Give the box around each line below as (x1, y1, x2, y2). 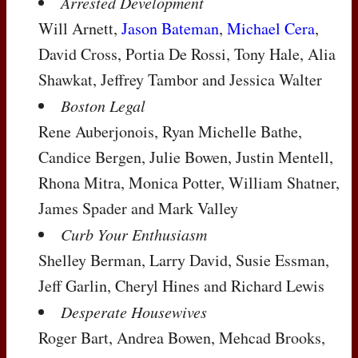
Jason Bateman (121, 18, 219, 40)
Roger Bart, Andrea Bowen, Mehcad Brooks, (38, 327, 325, 349)
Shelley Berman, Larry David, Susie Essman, (38, 249, 329, 272)
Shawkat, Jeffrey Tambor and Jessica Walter (38, 69, 322, 91)
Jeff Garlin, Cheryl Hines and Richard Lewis (38, 275, 324, 297)
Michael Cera (227, 18, 315, 40)
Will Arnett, (38, 18, 121, 40)
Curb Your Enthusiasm (61, 224, 207, 245)
